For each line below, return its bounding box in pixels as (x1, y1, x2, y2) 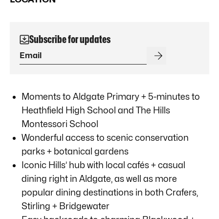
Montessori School (22, 118, 98, 129)
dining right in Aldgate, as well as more (22, 173, 177, 184)
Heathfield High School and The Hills (22, 105, 170, 115)
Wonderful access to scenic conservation (22, 132, 189, 143)
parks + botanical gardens (22, 146, 129, 156)
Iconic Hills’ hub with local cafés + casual (22, 159, 185, 170)
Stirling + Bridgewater (22, 200, 109, 211)
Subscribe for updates (29, 33, 110, 45)
